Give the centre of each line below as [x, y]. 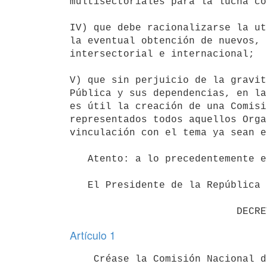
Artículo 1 [93, 235]
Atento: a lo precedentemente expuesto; [79, 159]
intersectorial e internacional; [162, 54]
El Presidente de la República [79, 185]
